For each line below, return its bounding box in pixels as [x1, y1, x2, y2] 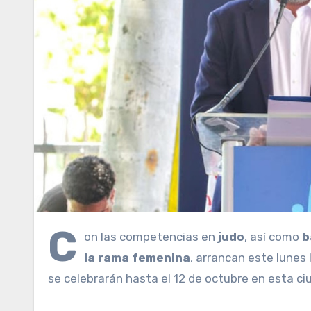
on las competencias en [84, 230, 218, 244]
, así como [244, 230, 302, 244]
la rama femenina [84, 251, 190, 265]
